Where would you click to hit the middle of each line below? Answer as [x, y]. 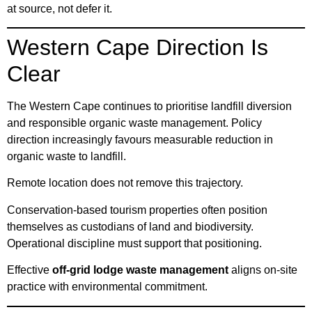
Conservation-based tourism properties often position [137, 210]
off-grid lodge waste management [140, 270]
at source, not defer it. [60, 8]
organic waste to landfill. [67, 157]
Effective [30, 270]
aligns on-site [263, 270]
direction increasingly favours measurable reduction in [140, 140]
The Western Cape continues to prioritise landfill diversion [149, 107]
